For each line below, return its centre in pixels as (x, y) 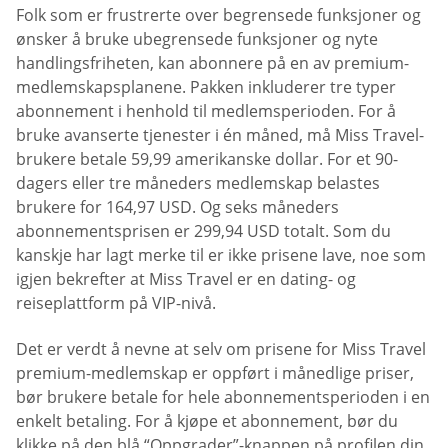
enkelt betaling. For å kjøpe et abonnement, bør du (207, 420)
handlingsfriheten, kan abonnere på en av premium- (212, 63)
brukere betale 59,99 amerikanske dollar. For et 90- (207, 159)
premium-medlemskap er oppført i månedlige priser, (215, 372)
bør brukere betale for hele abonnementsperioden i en (223, 396)
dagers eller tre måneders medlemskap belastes (198, 183)
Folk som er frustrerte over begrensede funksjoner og (218, 15)
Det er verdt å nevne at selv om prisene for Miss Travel (221, 348)
